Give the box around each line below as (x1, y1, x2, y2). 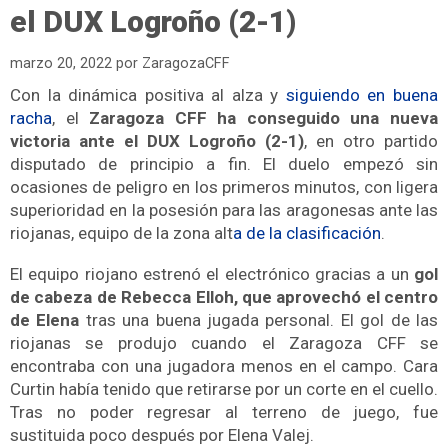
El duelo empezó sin (262, 153, 438, 174)
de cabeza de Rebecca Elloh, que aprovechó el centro (10, 287, 438, 308)
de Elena (10, 310, 80, 331)
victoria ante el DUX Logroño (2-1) (10, 130, 304, 151)
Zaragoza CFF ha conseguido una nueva (89, 107, 439, 128)
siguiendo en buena (285, 84, 439, 105)
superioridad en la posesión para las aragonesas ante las (10, 199, 438, 220)
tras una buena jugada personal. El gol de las (79, 310, 439, 331)
